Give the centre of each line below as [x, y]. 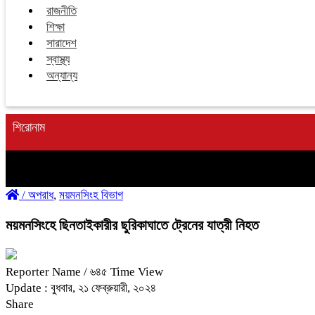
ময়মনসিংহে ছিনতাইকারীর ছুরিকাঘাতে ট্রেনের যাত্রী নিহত [132, 225]
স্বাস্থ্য [58, 59]
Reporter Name [45, 271]
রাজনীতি [62, 11]
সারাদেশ [62, 43]
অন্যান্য [62, 76]
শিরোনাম [29, 127]
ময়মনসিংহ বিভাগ [91, 195]
